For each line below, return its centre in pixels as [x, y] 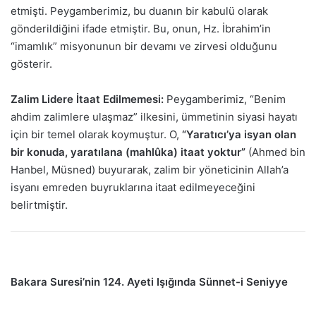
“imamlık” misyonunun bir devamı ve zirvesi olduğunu [144, 46]
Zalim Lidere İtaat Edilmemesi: [87, 99]
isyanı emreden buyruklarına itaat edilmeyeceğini [133, 187]
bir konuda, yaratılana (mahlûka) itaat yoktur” [128, 152]
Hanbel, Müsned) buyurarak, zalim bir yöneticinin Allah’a [150, 169]
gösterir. [31, 63]
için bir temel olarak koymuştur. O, [96, 134]
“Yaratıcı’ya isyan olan [239, 134]
